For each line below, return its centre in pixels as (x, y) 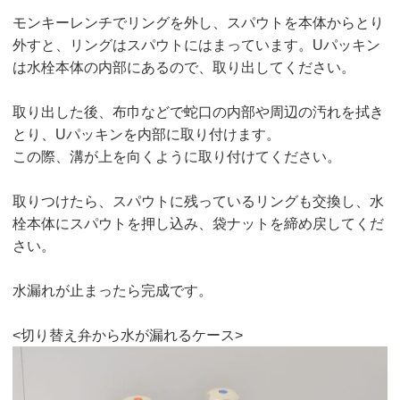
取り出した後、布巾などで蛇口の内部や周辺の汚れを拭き (199, 112)
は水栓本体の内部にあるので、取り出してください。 (184, 68)
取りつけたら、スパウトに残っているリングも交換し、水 (199, 202)
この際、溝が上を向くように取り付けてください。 (177, 157)
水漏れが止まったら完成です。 (113, 291)
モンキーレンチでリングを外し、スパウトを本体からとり (199, 23)
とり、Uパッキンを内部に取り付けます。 (147, 135)
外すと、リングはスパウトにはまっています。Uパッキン (197, 46)
